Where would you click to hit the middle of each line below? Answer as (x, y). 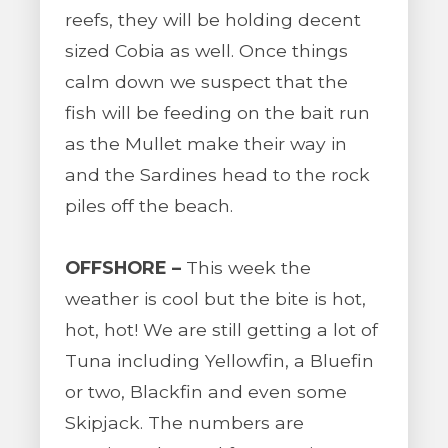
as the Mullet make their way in (206, 143)
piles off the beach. (149, 205)
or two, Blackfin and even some (206, 391)
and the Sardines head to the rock (217, 174)
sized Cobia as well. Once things (206, 50)
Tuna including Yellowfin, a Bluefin (219, 360)
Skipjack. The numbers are (184, 422)
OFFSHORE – (123, 267)
